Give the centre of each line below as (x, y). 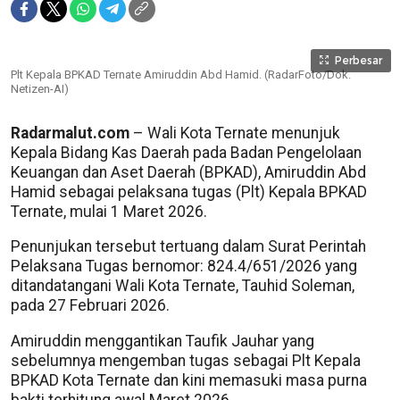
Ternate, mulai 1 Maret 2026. (109, 211)
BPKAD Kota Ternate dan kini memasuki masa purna (189, 380)
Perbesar (358, 60)
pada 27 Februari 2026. (90, 305)
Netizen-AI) (40, 89)
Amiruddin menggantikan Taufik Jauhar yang (162, 341)
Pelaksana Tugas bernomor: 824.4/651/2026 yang (184, 266)
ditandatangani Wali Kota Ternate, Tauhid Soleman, (183, 286)
